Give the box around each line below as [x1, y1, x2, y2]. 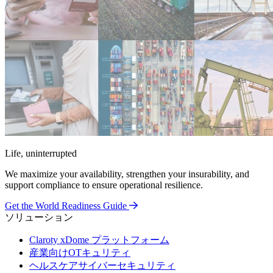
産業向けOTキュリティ [29, 247, 130, 258]
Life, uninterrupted [5, 147, 77, 158]
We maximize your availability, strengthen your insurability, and [5, 168, 249, 179]
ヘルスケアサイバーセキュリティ [29, 260, 175, 271]
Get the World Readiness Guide [5, 200, 127, 211]
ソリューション [5, 211, 73, 222]
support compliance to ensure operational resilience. [5, 179, 203, 190]
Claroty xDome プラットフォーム [29, 234, 169, 245]
